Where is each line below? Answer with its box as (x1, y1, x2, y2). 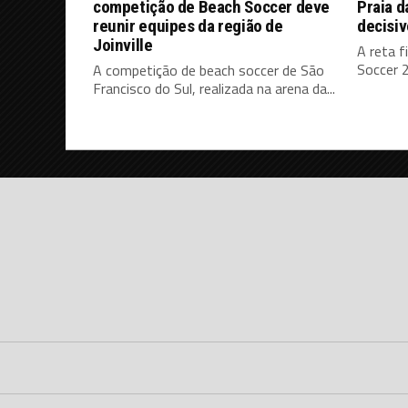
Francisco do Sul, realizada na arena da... (93, 77, 335, 100)
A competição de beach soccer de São (93, 59, 324, 82)
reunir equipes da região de (93, 15, 283, 37)
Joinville (93, 35, 153, 56)
